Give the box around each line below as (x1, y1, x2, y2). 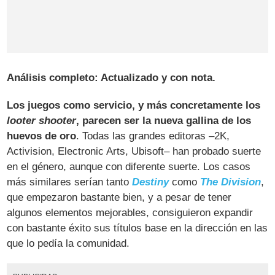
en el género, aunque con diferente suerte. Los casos (7, 160, 251, 172)
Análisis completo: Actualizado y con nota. (7, 71, 216, 83)
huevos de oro (7, 130, 77, 142)
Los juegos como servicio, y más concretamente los (7, 99, 261, 111)
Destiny (132, 176, 169, 188)
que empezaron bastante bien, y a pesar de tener (7, 191, 232, 203)
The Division (200, 176, 261, 188)
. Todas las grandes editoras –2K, (76, 130, 230, 142)
